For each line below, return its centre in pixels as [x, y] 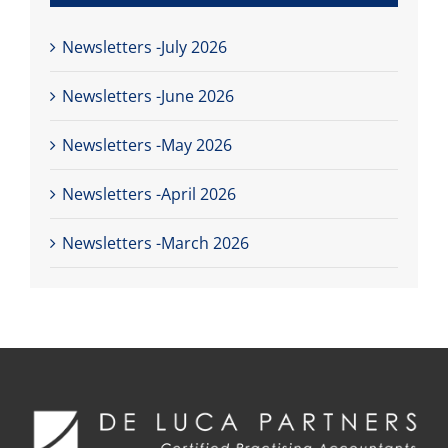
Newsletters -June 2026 [148, 96]
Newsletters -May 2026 [147, 145]
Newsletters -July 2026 [144, 47]
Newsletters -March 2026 [155, 243]
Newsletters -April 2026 [149, 194]
